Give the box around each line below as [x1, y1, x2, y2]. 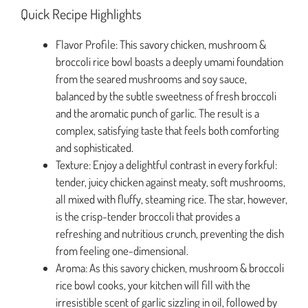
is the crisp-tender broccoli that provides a [56, 208, 240, 223]
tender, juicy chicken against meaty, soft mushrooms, [56, 174, 285, 189]
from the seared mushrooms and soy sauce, [56, 71, 247, 86]
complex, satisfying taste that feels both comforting [56, 122, 279, 137]
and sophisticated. [56, 140, 133, 155]
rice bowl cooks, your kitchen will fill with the [56, 277, 250, 292]
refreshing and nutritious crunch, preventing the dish [56, 225, 284, 241]
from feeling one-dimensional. [56, 243, 188, 258]
